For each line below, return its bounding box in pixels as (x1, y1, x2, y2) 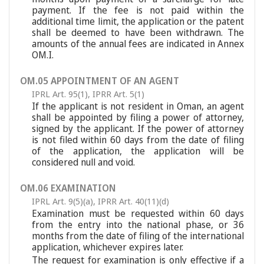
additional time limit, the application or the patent (32, 15, 244, 28)
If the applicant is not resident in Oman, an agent (32, 100, 244, 113)
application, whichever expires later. (32, 240, 183, 253)
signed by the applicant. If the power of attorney (32, 122, 244, 135)
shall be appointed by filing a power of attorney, (32, 111, 244, 124)
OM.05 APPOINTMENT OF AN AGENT (20, 74, 179, 87)
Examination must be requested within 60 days (32, 207, 244, 220)
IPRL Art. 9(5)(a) (32, 195, 93, 207)
